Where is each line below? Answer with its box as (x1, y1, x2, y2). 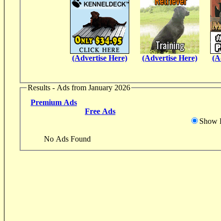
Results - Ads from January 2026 (28, 83, 130, 92)
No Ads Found (44, 135, 91, 144)
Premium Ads (31, 98, 77, 107)
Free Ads (85, 107, 115, 116)
